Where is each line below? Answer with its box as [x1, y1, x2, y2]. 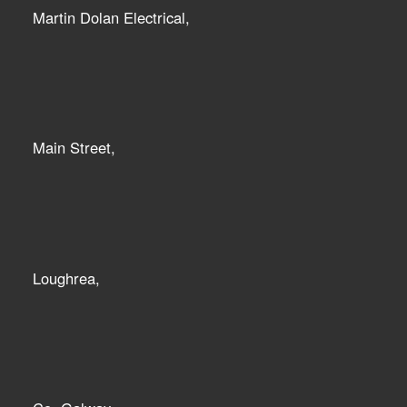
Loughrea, [32, 266, 100, 289]
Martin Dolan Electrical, [32, 5, 190, 28]
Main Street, [32, 136, 115, 159]
